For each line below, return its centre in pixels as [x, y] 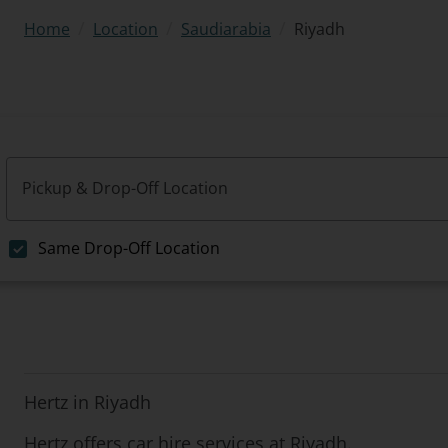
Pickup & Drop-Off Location [125, 188]
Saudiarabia [226, 29]
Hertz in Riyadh [87, 402]
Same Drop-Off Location [129, 248]
